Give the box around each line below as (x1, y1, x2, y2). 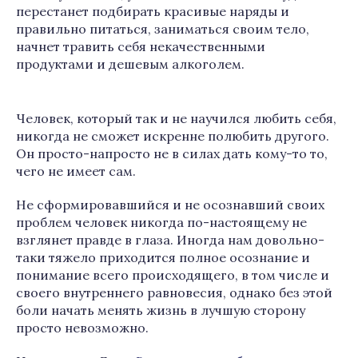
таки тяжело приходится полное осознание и (16, 249, 310, 265)
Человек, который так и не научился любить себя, (16, 110, 336, 126)
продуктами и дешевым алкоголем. (16, 56, 245, 72)
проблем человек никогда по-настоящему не (16, 214, 307, 230)
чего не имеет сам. (16, 163, 136, 179)
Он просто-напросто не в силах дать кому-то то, (16, 145, 328, 161)
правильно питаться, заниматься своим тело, (16, 21, 309, 37)
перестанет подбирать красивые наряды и (16, 3, 289, 19)
